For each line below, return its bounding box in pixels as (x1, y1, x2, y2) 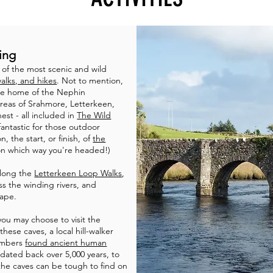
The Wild (77, 110, 112, 121)
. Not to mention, (57, 75, 124, 86)
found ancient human (25, 237, 107, 248)
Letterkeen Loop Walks (34, 168, 122, 179)
